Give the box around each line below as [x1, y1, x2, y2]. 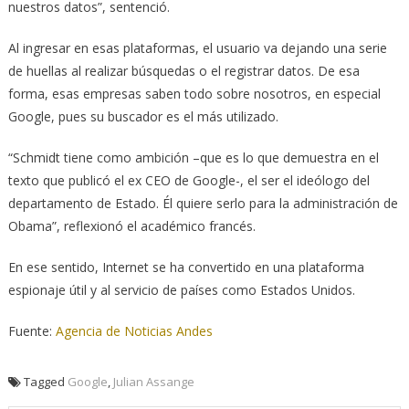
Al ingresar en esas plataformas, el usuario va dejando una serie [7, 38, 387, 57]
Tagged [23, 372, 68, 390]
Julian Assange [112, 372, 194, 390]
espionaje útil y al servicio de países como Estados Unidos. [7, 280, 355, 299]
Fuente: [7, 321, 56, 340]
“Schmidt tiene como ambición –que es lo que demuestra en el [7, 148, 379, 166]
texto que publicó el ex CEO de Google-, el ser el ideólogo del [7, 171, 370, 189]
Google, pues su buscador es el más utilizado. [7, 107, 278, 125]
